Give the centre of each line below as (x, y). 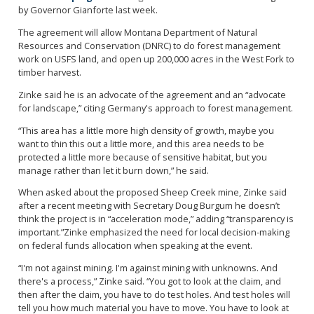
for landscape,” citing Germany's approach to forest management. (155, 108)
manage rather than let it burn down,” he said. (113, 170)
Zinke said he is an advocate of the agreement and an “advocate (152, 94)
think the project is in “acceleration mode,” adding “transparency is (156, 219)
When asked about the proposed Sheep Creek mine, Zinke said (152, 192)
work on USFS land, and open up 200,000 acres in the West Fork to (156, 59)
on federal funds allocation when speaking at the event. (135, 246)
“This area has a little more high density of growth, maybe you (146, 130)
